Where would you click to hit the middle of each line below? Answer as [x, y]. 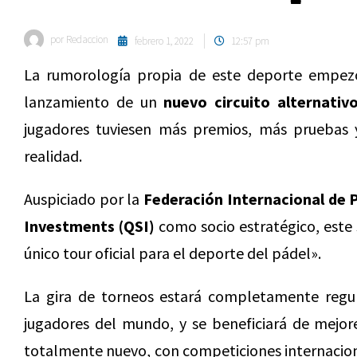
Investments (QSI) [89, 226]
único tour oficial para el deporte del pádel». [173, 253]
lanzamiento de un [94, 102]
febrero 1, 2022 [164, 41]
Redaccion [86, 39]
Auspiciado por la [84, 199]
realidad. [53, 156]
